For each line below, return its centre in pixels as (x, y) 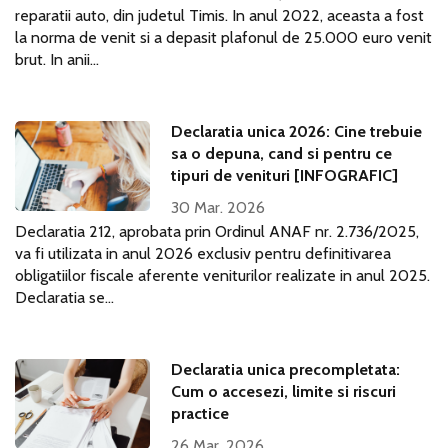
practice (200, 413)
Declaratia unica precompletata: (286, 369)
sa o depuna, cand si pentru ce (282, 153)
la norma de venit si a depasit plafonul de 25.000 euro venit (223, 37)
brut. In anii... (57, 59)
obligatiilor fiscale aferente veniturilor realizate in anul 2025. (222, 275)
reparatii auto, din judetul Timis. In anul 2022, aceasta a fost (219, 15)
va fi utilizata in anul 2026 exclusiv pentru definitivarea (203, 253)
